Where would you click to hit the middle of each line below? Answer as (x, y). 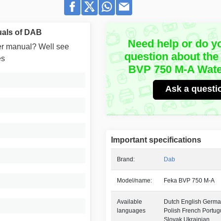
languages (131, 211)
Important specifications (156, 140)
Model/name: (134, 181)
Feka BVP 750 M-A (189, 181)
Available (129, 202)
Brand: (126, 160)
